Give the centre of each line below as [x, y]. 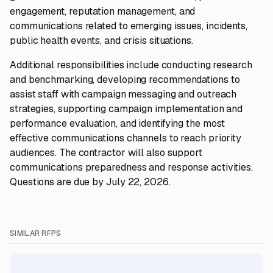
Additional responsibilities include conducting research [131, 65]
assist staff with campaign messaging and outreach [123, 94]
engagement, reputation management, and [103, 11]
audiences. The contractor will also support [106, 153]
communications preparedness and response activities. [132, 167]
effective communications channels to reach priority [126, 138]
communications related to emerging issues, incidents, [129, 26]
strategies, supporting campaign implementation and [126, 109]
